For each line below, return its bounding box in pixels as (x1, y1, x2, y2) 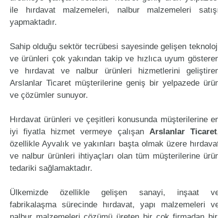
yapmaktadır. (10, 18, 57, 27)
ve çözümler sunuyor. (10, 91, 88, 100)
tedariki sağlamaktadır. (10, 163, 92, 173)
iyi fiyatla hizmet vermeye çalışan (10, 127, 149, 136)
